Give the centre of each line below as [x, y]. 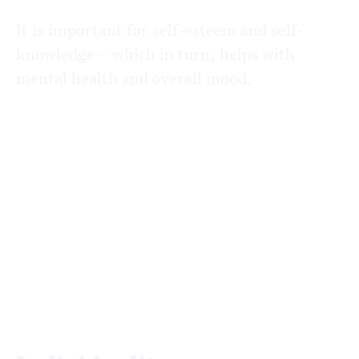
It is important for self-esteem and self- [159, 30]
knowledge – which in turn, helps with [155, 54]
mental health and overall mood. [134, 78]
